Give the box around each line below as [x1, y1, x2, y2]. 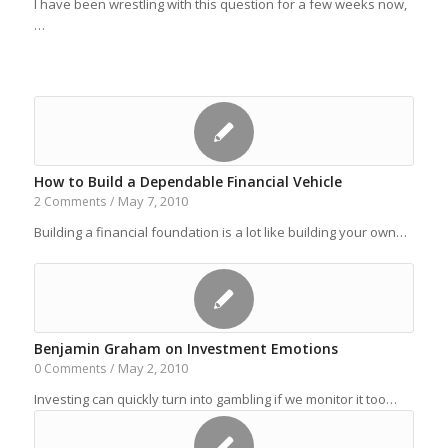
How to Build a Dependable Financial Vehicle [33, 172, 342, 191]
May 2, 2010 [117, 359, 188, 377]
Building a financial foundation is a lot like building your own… [33, 223, 407, 241]
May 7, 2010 [117, 192, 188, 210]
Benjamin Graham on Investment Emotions [33, 339, 338, 358]
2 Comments [33, 193, 106, 210]
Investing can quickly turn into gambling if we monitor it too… [33, 390, 397, 408]
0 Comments [33, 360, 106, 377]
